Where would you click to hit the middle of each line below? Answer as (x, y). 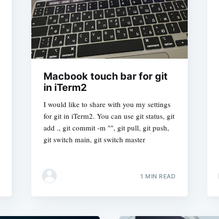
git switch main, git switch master (94, 139)
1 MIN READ (158, 176)
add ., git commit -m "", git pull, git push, (106, 127)
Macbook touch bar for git (106, 76)
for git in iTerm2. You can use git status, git (109, 116)
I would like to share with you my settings (107, 104)
